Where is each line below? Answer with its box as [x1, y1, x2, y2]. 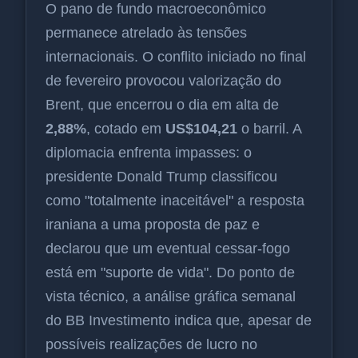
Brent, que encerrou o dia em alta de [46, 97, 279, 113]
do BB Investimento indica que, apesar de [46, 312, 312, 329]
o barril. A [237, 121, 301, 137]
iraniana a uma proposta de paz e [46, 217, 260, 233]
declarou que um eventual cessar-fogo [46, 241, 290, 257]
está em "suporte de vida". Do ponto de [46, 265, 295, 281]
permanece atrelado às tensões [46, 25, 247, 42]
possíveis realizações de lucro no [46, 336, 257, 353]
